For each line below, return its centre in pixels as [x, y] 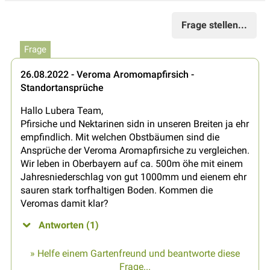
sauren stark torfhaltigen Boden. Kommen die [117, 190]
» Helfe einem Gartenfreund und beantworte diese [135, 253]
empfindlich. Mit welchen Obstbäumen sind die [120, 137]
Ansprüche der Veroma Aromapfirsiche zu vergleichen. [135, 150]
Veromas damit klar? [64, 203]
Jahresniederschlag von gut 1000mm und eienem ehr [133, 177]
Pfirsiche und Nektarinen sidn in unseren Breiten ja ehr [135, 124]
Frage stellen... [214, 25]
